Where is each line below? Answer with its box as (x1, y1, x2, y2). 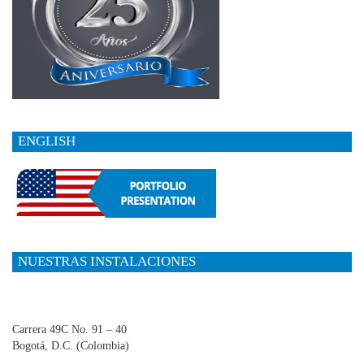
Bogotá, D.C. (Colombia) (12, 339, 129, 352)
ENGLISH (18, 133, 76, 149)
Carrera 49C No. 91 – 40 (12, 323, 127, 336)
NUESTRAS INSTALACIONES (18, 253, 196, 270)
